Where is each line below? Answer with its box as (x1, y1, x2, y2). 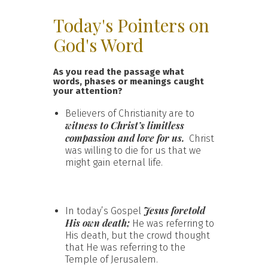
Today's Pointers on (53, 13, 209, 37)
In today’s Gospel (65, 205, 144, 217)
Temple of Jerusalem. (65, 253, 158, 265)
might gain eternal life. (65, 156, 163, 168)
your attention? (53, 85, 123, 96)
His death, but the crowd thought (65, 229, 210, 241)
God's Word (53, 32, 144, 57)
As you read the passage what (53, 66, 184, 77)
